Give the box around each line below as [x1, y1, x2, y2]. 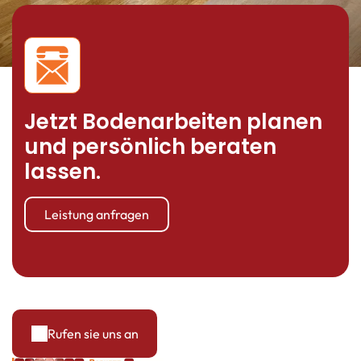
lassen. [24, 156, 101, 186]
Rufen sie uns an [47, 325, 139, 342]
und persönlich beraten [24, 131, 276, 161]
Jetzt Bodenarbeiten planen [24, 106, 322, 136]
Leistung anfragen [44, 205, 149, 222]
